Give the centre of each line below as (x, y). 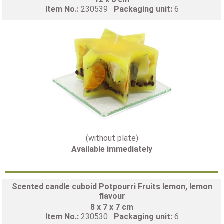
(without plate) (112, 138)
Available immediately (112, 149)
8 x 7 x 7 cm (112, 207)
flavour (112, 196)
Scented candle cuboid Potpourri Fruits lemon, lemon (112, 186)
